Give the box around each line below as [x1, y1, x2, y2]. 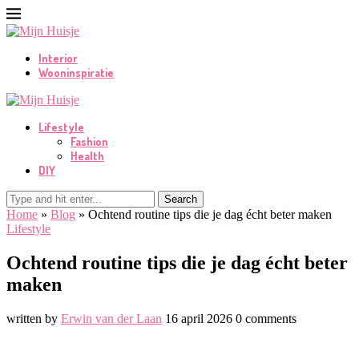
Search [164, 193, 197, 205]
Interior [38, 51, 78, 65]
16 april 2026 [165, 311, 232, 325]
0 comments [236, 311, 296, 325]
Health [71, 149, 104, 163]
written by [6, 311, 61, 325]
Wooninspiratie [38, 66, 114, 79]
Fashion [71, 135, 108, 148]
